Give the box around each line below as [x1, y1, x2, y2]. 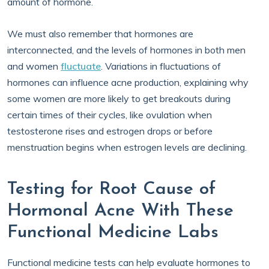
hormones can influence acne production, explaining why [7, 76, 249, 88]
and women [7, 60, 61, 72]
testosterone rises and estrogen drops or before [7, 125, 213, 137]
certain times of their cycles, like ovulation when [7, 109, 212, 121]
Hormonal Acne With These [7, 202, 234, 220]
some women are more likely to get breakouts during [7, 92, 231, 104]
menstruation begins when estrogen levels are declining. [7, 141, 247, 153]
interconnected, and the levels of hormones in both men [7, 44, 246, 56]
